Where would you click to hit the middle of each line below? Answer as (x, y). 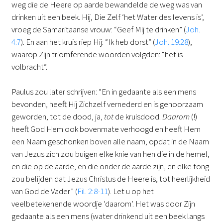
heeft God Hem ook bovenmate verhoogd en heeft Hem (106, 129)
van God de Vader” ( (44, 191)
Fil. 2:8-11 (92, 191)
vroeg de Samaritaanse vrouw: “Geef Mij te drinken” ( (98, 29)
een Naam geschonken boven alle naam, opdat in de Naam (110, 142)
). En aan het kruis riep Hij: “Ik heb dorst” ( (88, 42)
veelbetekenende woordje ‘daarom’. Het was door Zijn (103, 204)
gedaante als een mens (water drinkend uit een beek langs (108, 216)
